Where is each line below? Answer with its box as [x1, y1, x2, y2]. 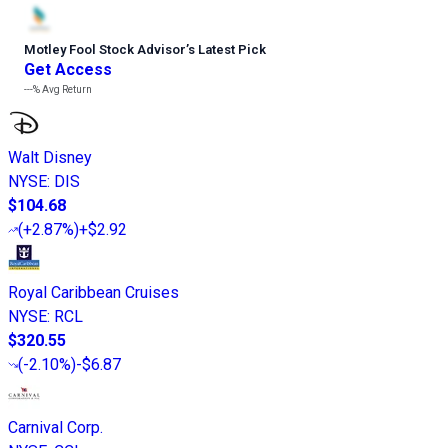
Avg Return [40, 84, 92, 96]
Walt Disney [8, 148, 92, 168]
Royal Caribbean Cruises [8, 283, 179, 303]
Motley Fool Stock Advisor [24, 42, 186, 58]
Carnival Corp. [8, 418, 103, 438]
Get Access [24, 60, 112, 80]
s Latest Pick [188, 42, 266, 58]
